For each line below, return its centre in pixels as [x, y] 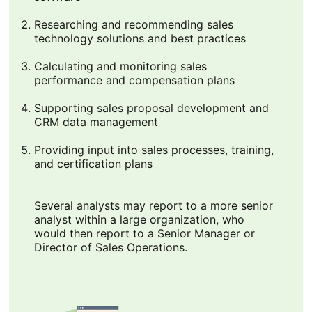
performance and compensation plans [134, 80]
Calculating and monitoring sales [120, 67]
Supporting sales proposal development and [151, 108]
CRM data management [96, 122]
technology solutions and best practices [140, 39]
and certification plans [93, 164]
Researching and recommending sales [133, 25]
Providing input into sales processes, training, [154, 150]
